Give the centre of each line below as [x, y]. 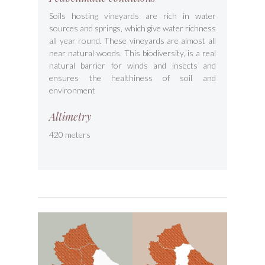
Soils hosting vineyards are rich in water [132, 15]
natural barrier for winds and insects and [132, 65]
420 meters [70, 134]
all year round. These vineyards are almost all [132, 40]
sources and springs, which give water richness [132, 28]
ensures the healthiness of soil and [132, 77]
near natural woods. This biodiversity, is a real [132, 53]
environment [72, 90]
